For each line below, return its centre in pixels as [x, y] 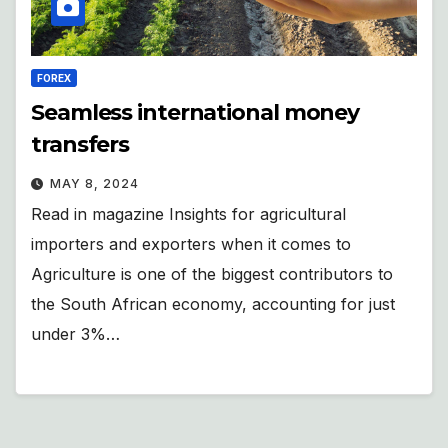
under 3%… [75, 333]
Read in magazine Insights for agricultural [188, 213]
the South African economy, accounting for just [213, 303]
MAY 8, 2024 [94, 183]
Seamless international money [195, 112]
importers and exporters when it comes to [191, 243]
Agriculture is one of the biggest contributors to [212, 273]
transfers [80, 144]
